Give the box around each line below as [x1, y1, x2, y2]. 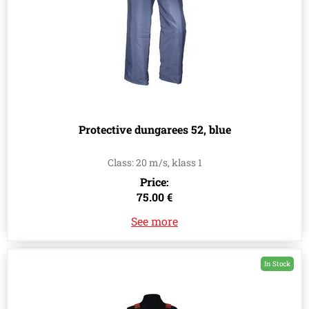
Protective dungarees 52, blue [78, 122, 231, 137]
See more [131, 214, 178, 229]
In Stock [264, 259, 290, 269]
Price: [140, 175, 169, 190]
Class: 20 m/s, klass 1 [107, 156, 202, 170]
